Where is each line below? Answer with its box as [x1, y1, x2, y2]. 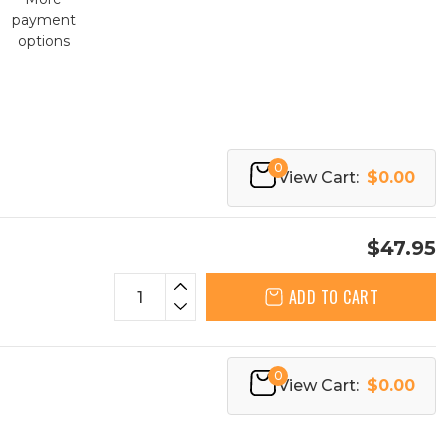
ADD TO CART [288, 285, 378, 309]
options [17, 32, 70, 50]
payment [11, 11, 76, 29]
